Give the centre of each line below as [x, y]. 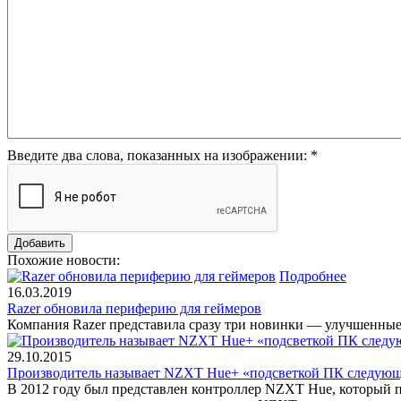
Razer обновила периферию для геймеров [134, 308]
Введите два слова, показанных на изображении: [159, 155]
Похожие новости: [64, 260]
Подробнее [313, 276]
